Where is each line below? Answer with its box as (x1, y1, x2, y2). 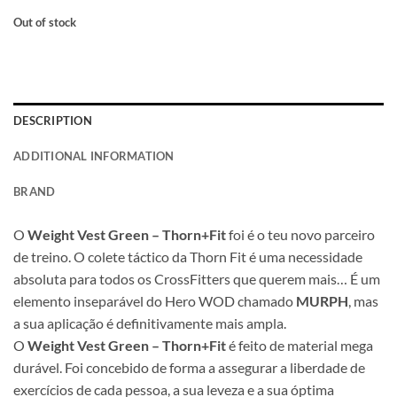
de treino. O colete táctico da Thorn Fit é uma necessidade (13, 247, 362, 265)
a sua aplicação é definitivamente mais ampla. (13, 314, 286, 331)
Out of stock (13, 14, 76, 29)
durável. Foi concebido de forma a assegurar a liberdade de (13, 358, 365, 376)
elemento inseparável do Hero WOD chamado (13, 292, 296, 309)
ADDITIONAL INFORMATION (13, 148, 175, 163)
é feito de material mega (226, 336, 373, 354)
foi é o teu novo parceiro (226, 225, 375, 243)
